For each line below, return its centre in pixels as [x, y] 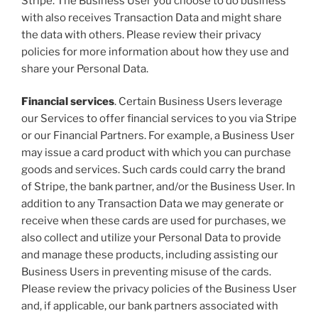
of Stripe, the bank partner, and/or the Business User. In [158, 187]
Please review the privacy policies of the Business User [159, 289]
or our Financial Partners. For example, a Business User [158, 136]
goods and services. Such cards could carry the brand [153, 170]
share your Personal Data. [85, 68]
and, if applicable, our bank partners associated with [150, 306]
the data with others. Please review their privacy [141, 34]
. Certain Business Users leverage [198, 102]
